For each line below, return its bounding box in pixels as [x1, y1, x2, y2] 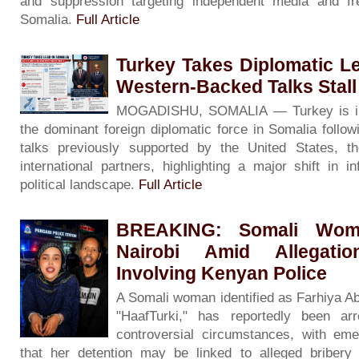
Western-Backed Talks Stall [116, 76, 357, 98]
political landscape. [20, 177, 139, 193]
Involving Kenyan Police [116, 263, 327, 284]
